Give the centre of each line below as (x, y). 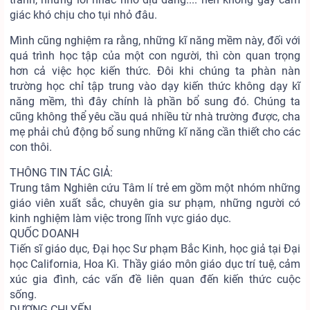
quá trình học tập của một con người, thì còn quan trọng (155, 56)
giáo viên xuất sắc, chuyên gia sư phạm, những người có (155, 203)
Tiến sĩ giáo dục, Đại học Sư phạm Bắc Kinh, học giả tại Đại (155, 249)
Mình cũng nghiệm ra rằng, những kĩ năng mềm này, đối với (155, 40)
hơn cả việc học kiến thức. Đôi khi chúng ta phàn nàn (155, 71)
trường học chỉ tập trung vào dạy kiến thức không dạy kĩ (155, 86)
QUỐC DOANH (44, 234)
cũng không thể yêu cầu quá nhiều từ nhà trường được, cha (155, 117)
